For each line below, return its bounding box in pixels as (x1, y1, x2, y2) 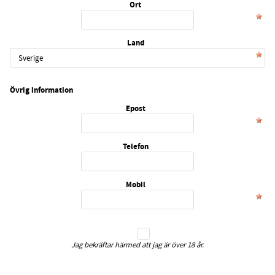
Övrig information (10, 85, 73, 96)
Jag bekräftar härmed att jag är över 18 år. (71, 239, 204, 250)
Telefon (122, 141, 149, 152)
